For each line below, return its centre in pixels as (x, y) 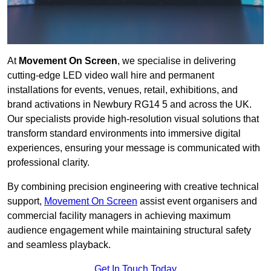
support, (26, 201)
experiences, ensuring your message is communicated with (134, 148)
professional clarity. (48, 163)
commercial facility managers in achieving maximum (119, 216)
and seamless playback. (59, 245)
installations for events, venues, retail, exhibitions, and (122, 90)
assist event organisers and (197, 201)
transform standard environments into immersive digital (124, 134)
